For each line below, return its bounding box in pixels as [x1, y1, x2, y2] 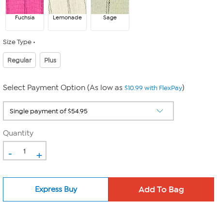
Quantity [3, 129, 33, 138]
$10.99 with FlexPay [124, 84, 182, 92]
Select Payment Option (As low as [3, 83, 124, 92]
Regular [7, 56, 31, 64]
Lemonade [53, 14, 82, 21]
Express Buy [34, 185, 77, 194]
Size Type [3, 38, 31, 46]
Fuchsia [15, 14, 35, 21]
